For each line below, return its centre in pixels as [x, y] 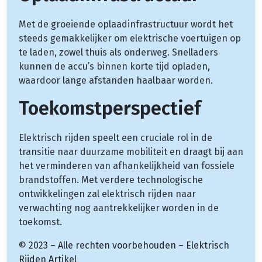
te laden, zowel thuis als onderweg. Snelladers [118, 52]
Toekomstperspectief [110, 108]
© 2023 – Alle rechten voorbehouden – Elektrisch [124, 245]
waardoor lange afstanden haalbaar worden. [116, 80]
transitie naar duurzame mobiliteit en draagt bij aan [131, 151]
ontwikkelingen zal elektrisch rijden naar [107, 194]
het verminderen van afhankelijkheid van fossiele [127, 166]
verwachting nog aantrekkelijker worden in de [119, 208]
